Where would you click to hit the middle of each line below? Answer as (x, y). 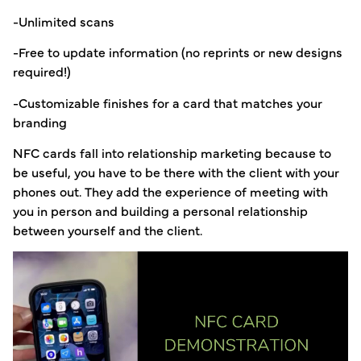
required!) (42, 71)
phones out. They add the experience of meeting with (170, 191)
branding (40, 121)
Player (31, 279)
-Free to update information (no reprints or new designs (178, 52)
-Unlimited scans (64, 21)
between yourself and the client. (108, 230)
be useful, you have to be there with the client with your (176, 172)
